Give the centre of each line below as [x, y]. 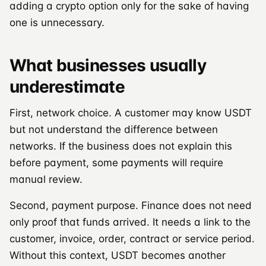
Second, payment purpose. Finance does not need [131, 205]
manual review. [46, 179]
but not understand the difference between [114, 129]
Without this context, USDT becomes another [118, 255]
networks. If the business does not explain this [121, 146]
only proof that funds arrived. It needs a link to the [130, 222]
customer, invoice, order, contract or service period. [132, 238]
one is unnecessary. [57, 22]
